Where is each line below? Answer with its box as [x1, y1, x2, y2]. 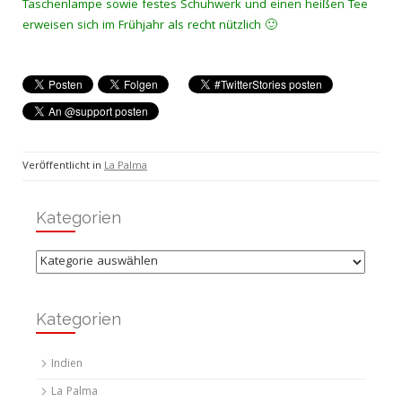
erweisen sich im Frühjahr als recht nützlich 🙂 [22, 16, 277, 36]
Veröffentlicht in [22, 158, 104, 175]
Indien [51, 355, 83, 374]
